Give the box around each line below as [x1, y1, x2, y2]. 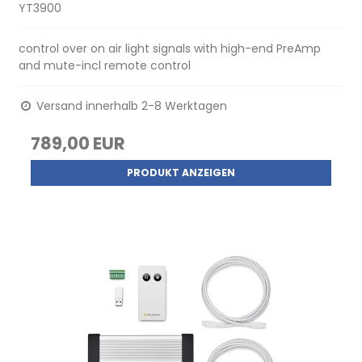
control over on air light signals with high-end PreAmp [19, 40, 322, 57]
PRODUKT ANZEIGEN [127, 165, 235, 179]
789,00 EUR [31, 131, 126, 155]
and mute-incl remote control [19, 57, 192, 74]
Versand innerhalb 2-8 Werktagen [33, 97, 228, 114]
